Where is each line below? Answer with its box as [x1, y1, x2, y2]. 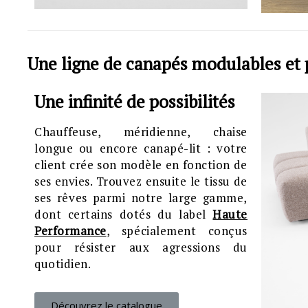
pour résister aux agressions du [34, 239, 247, 255]
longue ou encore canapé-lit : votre [34, 140, 247, 156]
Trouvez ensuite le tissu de [96, 173, 247, 189]
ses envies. [34, 173, 96, 189]
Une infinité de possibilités [34, 90, 235, 113]
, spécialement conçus [106, 223, 247, 239]
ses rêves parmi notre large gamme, [34, 190, 247, 206]
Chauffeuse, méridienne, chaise [34, 124, 247, 140]
